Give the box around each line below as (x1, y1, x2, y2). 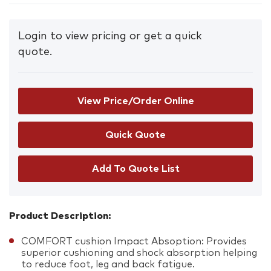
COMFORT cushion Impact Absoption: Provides (21, 236, 247, 246)
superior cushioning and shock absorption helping (21, 247, 257, 258)
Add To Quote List (91, 164, 180, 174)
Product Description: (9, 211, 111, 221)
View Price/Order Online (77, 96, 194, 106)
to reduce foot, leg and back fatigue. (21, 259, 195, 269)
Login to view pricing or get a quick (18, 30, 202, 42)
